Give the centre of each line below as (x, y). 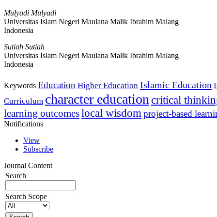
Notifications (23, 124)
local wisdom (111, 113)
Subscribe (38, 149)
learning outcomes (42, 113)
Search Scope (26, 196)
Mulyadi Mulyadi (30, 13)
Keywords (20, 85)
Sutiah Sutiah (24, 46)
